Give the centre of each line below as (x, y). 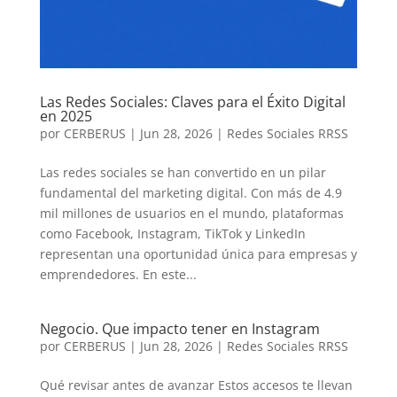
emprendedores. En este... (118, 275)
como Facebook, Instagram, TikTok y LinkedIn (172, 234)
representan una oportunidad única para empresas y (198, 254)
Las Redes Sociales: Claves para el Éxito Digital (192, 102)
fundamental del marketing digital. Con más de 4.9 (191, 193)
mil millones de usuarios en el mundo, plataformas (191, 214)
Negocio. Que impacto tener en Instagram (179, 329)
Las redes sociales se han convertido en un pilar (183, 173)
